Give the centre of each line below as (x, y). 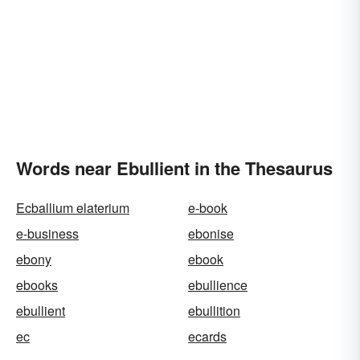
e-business (47, 233)
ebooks (37, 285)
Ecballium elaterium (73, 208)
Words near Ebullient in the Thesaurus (174, 168)
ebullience (218, 285)
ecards (207, 336)
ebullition (214, 311)
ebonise (211, 233)
